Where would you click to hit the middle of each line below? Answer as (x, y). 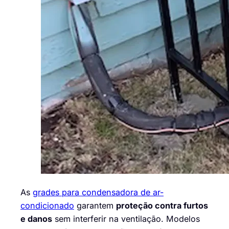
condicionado (47, 205)
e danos (36, 219)
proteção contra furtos (162, 205)
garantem (95, 205)
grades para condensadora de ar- (98, 192)
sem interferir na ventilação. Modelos (126, 219)
